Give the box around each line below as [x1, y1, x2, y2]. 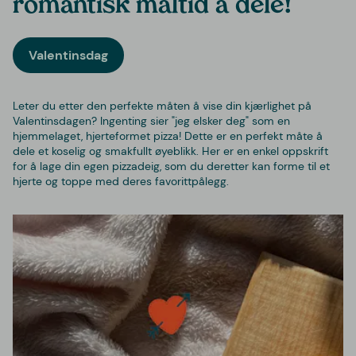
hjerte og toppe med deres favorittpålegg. [13, 173, 229, 188]
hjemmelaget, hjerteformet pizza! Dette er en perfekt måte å [13, 128, 323, 143]
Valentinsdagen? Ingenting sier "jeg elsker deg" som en [13, 113, 290, 128]
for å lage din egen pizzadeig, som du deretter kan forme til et [13, 158, 330, 173]
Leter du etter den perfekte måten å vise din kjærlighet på [13, 98, 311, 113]
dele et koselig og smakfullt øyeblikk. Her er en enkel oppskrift [13, 143, 328, 158]
